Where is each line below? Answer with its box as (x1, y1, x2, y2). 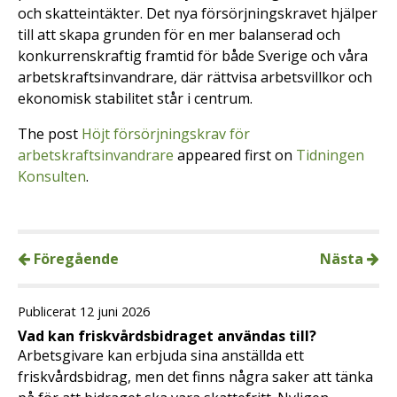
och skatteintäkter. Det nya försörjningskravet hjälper (18, 3, 378, 23)
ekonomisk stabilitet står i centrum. (18, 88, 253, 108)
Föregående (30, 248, 119, 269)
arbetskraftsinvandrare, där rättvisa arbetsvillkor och (18, 66, 372, 87)
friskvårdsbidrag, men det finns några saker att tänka (18, 367, 373, 387)
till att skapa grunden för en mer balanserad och (18, 24, 340, 44)
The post (18, 123, 82, 144)
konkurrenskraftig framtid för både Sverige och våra (18, 45, 368, 66)
